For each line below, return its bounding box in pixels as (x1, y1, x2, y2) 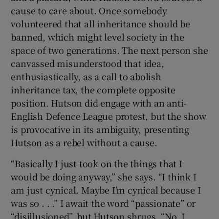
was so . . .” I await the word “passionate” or (11, 196, 196, 209)
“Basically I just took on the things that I (11, 156, 182, 170)
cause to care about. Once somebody (11, 3, 167, 17)
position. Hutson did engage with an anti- (11, 96, 187, 109)
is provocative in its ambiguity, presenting (11, 122, 189, 135)
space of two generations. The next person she (11, 43, 208, 56)
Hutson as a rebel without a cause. (11, 135, 157, 149)
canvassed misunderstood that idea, (11, 56, 164, 69)
